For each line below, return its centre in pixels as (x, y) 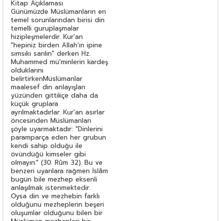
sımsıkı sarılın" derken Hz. (51, 53)
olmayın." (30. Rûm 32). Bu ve (57, 162)
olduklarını (27, 70)
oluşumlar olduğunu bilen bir (57, 213)
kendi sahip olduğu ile (47, 146)
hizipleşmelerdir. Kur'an (47, 37)
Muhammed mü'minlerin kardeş (59, 62)
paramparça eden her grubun (58, 137)
